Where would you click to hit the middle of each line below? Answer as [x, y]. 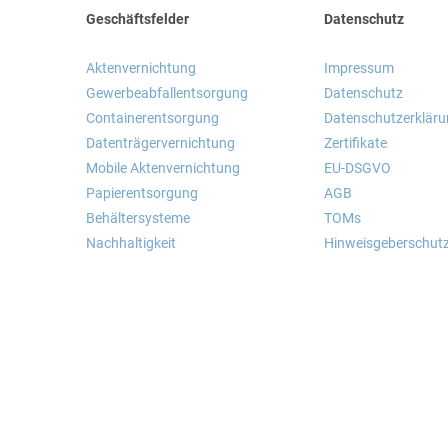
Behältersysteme [138, 218]
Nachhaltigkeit [131, 243]
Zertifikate [356, 143]
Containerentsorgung [152, 118]
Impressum [359, 68]
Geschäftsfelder [137, 19]
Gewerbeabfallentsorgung [167, 93]
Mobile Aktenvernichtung [163, 168]
